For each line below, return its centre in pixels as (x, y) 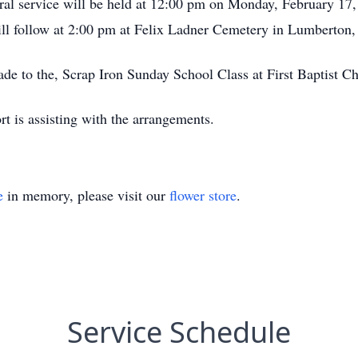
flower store (203, 195)
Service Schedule (179, 332)
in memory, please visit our (86, 195)
